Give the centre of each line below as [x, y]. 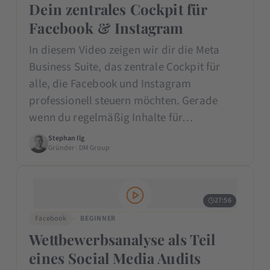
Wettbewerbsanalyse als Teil [122, 239]
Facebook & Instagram [106, 27]
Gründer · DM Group [79, 148]
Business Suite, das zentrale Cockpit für [125, 67]
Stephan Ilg [66, 138]
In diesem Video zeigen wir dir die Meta [124, 50]
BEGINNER [98, 218]
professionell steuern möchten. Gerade [124, 101]
